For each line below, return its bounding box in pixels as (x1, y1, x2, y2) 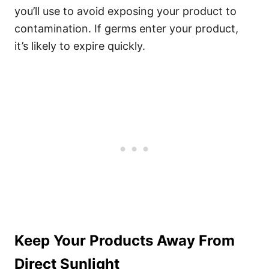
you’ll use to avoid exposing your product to (14, 5, 237, 17)
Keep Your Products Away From (14, 232, 235, 249)
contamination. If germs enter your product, (14, 22, 238, 35)
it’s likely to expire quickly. (14, 40, 145, 52)
